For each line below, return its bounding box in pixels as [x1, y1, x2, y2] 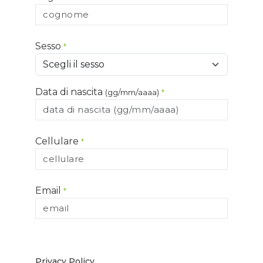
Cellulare [35, 135, 81, 147]
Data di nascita [35, 86, 105, 97]
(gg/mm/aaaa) [105, 87, 159, 97]
